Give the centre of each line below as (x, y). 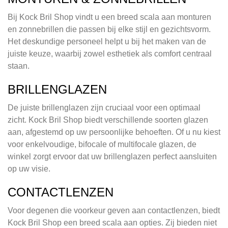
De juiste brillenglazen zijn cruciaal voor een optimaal (104, 108)
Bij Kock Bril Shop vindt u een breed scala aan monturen (109, 17)
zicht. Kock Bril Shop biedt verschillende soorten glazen (108, 120)
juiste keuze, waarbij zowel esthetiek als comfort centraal (110, 54)
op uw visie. (29, 169)
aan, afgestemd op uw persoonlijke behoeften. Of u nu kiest (114, 132)
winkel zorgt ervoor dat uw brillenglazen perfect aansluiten (112, 157)
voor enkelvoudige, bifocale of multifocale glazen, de (102, 145)
